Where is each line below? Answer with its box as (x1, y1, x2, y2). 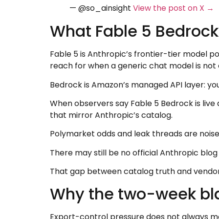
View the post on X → (133, 2, 214, 14)
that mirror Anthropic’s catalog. (50, 109, 173, 121)
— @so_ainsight (69, 2, 133, 14)
